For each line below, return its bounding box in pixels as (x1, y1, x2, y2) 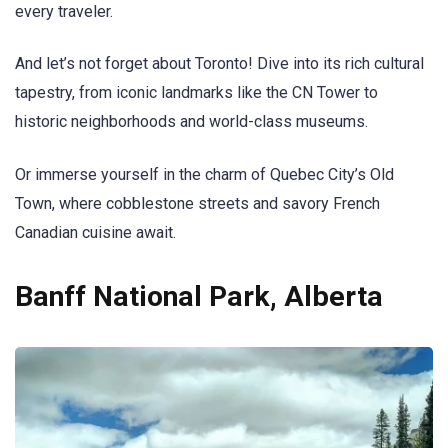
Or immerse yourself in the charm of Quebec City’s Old (15, 164, 394, 184)
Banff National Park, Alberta (15, 279, 383, 313)
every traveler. (15, 2, 113, 22)
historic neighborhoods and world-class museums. (15, 112, 368, 132)
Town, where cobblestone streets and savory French (15, 193, 380, 213)
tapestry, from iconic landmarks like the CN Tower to (15, 83, 378, 103)
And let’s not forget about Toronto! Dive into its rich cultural (15, 54, 424, 74)
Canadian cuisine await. (15, 222, 176, 242)
